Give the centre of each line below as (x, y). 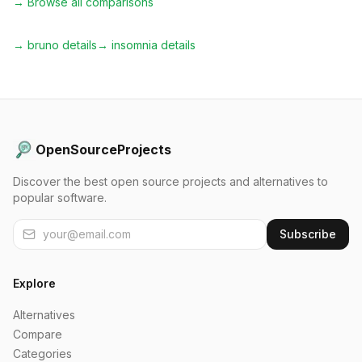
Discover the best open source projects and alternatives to (170, 181)
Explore (34, 283)
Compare (38, 334)
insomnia (135, 45)
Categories (42, 354)
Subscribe (308, 234)
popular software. (60, 198)
